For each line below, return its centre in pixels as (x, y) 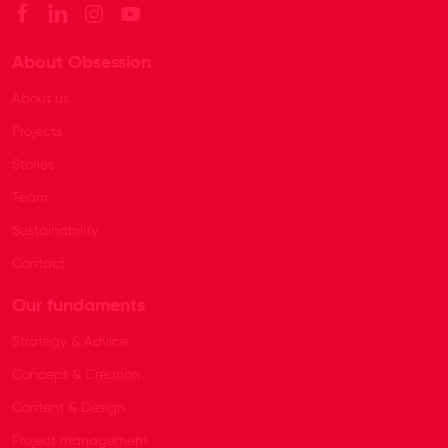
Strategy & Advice (70, 342)
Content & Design (68, 408)
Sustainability (55, 231)
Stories (33, 165)
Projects (37, 132)
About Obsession (81, 63)
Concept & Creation (76, 375)
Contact (38, 264)
